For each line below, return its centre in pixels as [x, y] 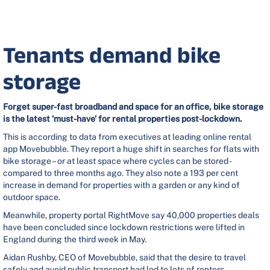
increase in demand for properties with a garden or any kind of [121, 185]
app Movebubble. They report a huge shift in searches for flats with [131, 149]
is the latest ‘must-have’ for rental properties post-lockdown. [122, 119]
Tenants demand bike [112, 55]
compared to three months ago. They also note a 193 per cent [121, 173]
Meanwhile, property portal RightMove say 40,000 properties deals [131, 215]
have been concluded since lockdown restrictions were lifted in [124, 228]
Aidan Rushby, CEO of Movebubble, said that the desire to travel [124, 258]
